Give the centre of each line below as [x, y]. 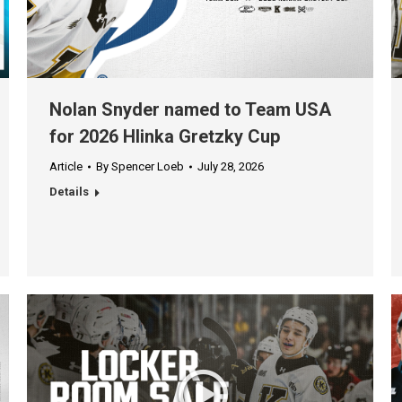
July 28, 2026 [231, 167]
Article [66, 167]
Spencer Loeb [148, 167]
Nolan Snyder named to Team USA [190, 110]
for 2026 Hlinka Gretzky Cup [165, 137]
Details [69, 192]
